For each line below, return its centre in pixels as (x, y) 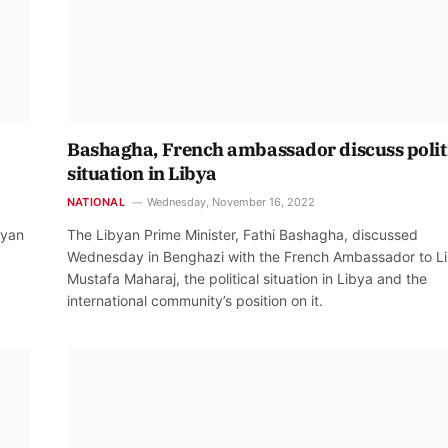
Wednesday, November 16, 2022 (230, 201)
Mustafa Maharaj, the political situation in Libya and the (247, 278)
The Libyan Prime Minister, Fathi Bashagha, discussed (242, 234)
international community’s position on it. (195, 300)
